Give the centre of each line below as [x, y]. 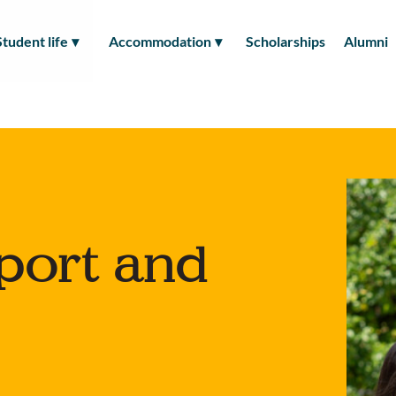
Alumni [366, 41]
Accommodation [160, 41]
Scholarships [285, 41]
